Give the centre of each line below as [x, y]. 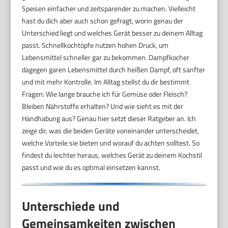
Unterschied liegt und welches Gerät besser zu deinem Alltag [112, 33]
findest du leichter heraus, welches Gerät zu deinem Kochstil [112, 155]
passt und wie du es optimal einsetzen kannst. [91, 167]
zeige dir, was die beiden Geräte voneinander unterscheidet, [111, 130]
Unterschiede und [71, 206]
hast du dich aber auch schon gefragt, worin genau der [103, 20]
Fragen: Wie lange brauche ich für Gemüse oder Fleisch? [105, 94]
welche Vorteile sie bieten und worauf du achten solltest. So [111, 142]
